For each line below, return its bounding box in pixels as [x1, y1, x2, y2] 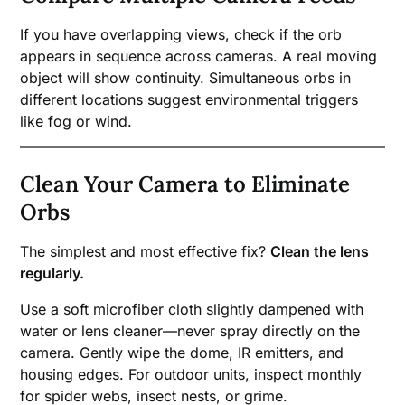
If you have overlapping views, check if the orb [20, 24, 343, 43]
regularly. [20, 263, 85, 282]
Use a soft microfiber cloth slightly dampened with [20, 299, 364, 318]
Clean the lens [270, 241, 370, 260]
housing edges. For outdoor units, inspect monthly [20, 364, 363, 383]
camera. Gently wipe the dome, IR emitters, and [20, 343, 344, 362]
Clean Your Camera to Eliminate [20, 169, 351, 198]
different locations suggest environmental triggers [20, 89, 359, 108]
